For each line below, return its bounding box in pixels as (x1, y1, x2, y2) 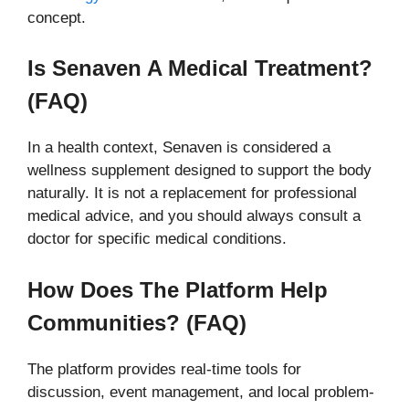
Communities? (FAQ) (27, 309, 246, 335)
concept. (27, 8, 86, 26)
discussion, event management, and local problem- (27, 383, 374, 401)
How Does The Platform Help (27, 277, 328, 302)
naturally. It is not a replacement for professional (27, 184, 357, 203)
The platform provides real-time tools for (27, 360, 301, 378)
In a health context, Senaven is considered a (27, 139, 330, 157)
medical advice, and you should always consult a (27, 207, 361, 225)
